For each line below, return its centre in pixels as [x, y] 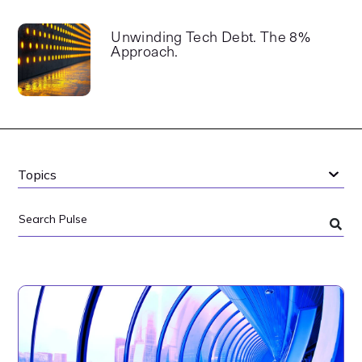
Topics [37, 174]
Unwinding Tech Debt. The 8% [211, 38]
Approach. [145, 53]
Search [37, 232]
